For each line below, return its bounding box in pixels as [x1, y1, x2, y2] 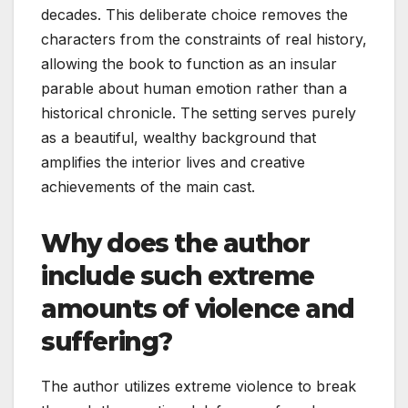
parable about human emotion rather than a [41, 78, 347, 97]
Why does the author [41, 227, 310, 259]
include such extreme [41, 260, 315, 291]
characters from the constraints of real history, [41, 29, 367, 48]
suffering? [41, 325, 172, 357]
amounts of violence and [41, 292, 354, 324]
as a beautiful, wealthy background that [41, 127, 316, 147]
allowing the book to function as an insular [41, 54, 337, 73]
